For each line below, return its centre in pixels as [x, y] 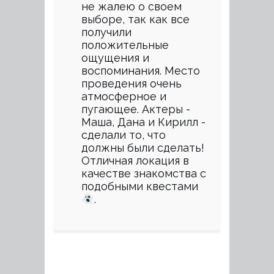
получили [106, 32]
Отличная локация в [135, 161]
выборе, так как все [135, 19]
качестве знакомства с [144, 173]
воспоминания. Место [141, 71]
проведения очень [131, 83]
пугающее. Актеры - [136, 109]
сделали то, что [124, 135]
